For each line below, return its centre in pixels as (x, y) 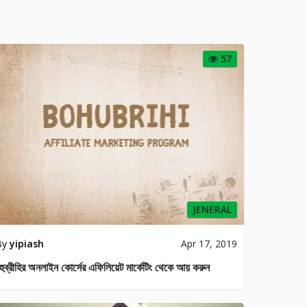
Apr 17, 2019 (209, 243)
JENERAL (212, 209)
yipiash (26, 243)
